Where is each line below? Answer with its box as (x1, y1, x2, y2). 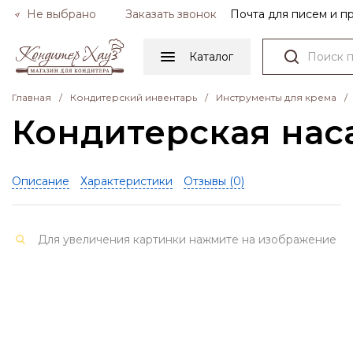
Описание (12, 173, 69, 188)
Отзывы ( (184, 173, 233, 188)
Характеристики (80, 173, 173, 188)
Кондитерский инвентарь (70, 91, 197, 103)
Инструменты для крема (216, 91, 336, 103)
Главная (12, 91, 51, 103)
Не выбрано (24, 7, 96, 21)
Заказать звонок (125, 7, 217, 21)
